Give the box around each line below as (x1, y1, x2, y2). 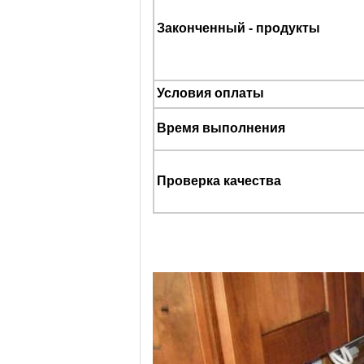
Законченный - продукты (157, 21, 320, 35)
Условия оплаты (157, 86, 264, 100)
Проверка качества (157, 174, 281, 188)
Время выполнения (157, 121, 285, 135)
